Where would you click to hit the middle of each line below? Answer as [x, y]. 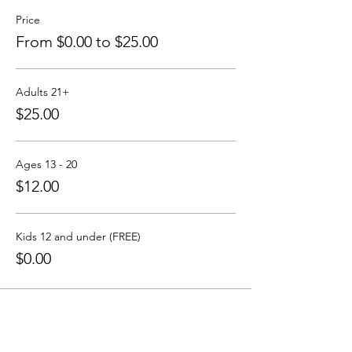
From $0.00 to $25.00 [87, 42]
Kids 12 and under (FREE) [78, 236]
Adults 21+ [42, 92]
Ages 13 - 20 [46, 164]
